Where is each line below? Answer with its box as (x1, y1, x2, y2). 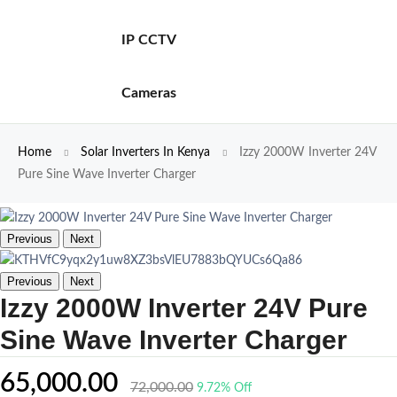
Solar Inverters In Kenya (81, 146, 214, 159)
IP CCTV (121, 33, 175, 47)
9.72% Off (197, 382, 252, 394)
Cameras (121, 86, 176, 100)
